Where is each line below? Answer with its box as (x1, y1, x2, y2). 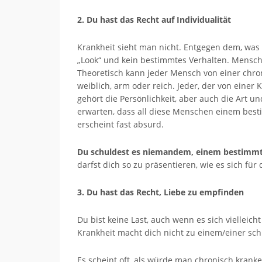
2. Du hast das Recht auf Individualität (77, 14, 231, 25)
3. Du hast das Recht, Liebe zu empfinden (77, 187, 244, 198)
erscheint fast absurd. (77, 119, 164, 130)
